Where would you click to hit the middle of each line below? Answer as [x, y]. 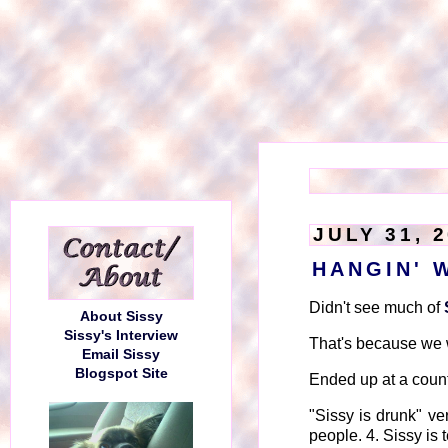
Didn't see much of [376, 307]
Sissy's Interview [121, 335]
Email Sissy [121, 354]
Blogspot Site [121, 373]
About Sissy [121, 316]
